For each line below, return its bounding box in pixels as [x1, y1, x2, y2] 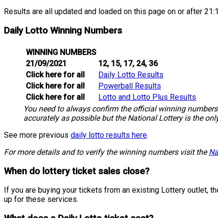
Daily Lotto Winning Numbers [4, 25, 122, 36]
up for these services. [4, 195, 78, 204]
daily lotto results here [71, 130, 147, 140]
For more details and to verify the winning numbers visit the [4, 147, 209, 157]
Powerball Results [98, 81, 161, 91]
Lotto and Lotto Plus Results [98, 92, 196, 102]
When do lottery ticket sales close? [4, 165, 149, 177]
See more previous [4, 130, 71, 140]
